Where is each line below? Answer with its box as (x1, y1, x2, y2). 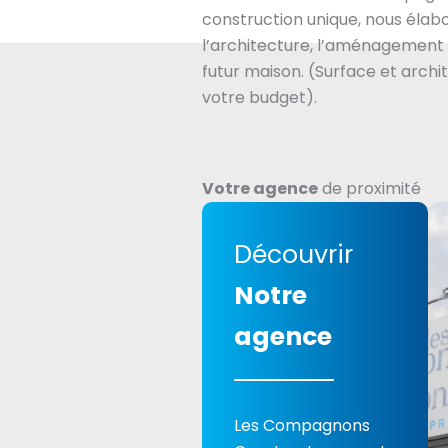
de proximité (317, 177, 421, 201)
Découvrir (233, 237, 353, 273)
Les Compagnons (233, 414, 370, 438)
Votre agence (201, 177, 318, 201)
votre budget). (201, 86, 321, 110)
